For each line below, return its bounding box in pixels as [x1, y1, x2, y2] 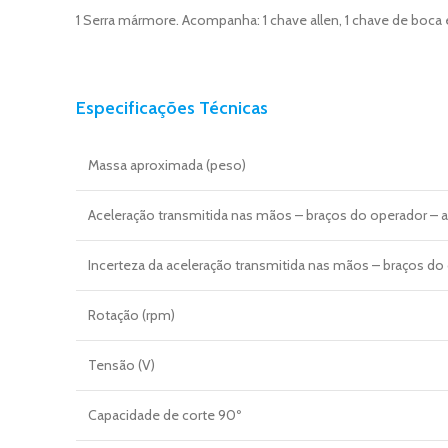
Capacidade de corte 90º [88, 405, 241, 424]
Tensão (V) [88, 355, 155, 374]
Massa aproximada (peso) [88, 155, 246, 174]
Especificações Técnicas [76, 96, 268, 119]
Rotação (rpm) [88, 305, 175, 324]
